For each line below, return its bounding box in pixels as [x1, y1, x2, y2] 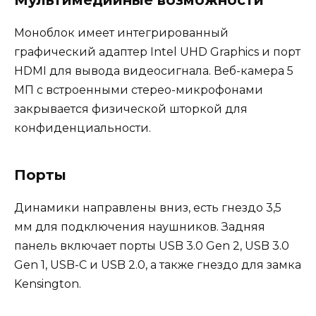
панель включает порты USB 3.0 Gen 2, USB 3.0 [14, 239, 289, 253]
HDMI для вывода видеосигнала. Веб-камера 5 [14, 64, 293, 78]
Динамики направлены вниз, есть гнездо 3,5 [14, 201, 281, 215]
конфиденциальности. [14, 121, 151, 135]
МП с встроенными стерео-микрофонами [14, 83, 263, 97]
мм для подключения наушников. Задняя [14, 220, 265, 234]
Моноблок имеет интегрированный [14, 26, 229, 40]
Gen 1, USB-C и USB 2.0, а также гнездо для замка [14, 258, 301, 272]
